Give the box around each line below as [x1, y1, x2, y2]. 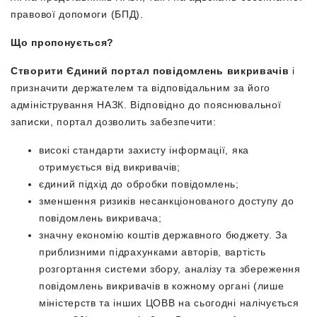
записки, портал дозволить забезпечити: [11, 115, 217, 127]
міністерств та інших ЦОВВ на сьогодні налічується [39, 296, 299, 309]
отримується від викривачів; [39, 161, 180, 173]
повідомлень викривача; [39, 212, 162, 224]
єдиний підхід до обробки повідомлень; [39, 178, 243, 190]
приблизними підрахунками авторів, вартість [39, 246, 266, 258]
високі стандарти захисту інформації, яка [39, 144, 249, 156]
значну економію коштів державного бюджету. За [39, 229, 288, 241]
